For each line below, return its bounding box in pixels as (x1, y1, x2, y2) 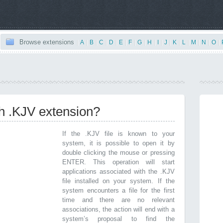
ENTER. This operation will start (62, 158, 175, 166)
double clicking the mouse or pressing (62, 149, 175, 156)
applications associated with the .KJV (62, 168, 175, 175)
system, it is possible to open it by (62, 139, 175, 147)
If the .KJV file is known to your (62, 130, 175, 137)
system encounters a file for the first (62, 187, 175, 194)
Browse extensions (19, 38, 74, 46)
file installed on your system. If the (62, 177, 175, 185)
